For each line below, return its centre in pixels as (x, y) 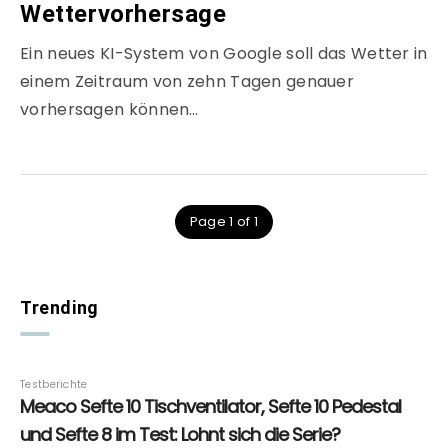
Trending (59, 308)
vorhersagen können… (109, 110)
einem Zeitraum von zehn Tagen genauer (187, 82)
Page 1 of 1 (224, 222)
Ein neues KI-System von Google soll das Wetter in (224, 54)
